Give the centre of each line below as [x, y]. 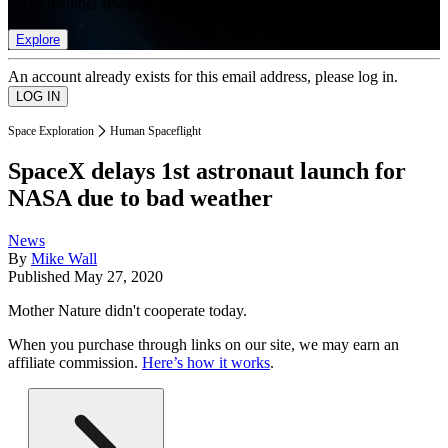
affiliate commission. [75, 363]
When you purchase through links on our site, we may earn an [203, 345]
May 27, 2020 [118, 277]
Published [41, 277]
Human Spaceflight [155, 130]
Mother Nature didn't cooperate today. [127, 311]
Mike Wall [64, 259]
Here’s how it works [206, 363]
